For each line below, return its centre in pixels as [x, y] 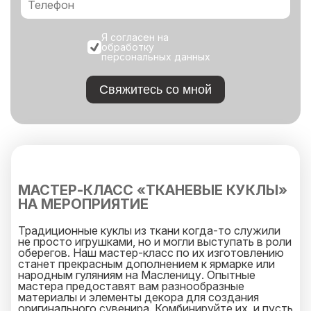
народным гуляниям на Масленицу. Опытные [137, 275]
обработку [128, 47]
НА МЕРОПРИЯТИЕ [83, 204]
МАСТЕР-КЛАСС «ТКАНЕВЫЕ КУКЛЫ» [153, 190]
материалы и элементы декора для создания [138, 297]
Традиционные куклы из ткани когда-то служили [149, 230]
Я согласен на [135, 37]
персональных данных [156, 57]
